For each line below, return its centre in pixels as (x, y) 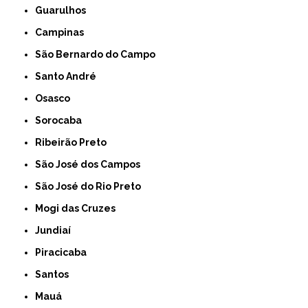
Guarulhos (65, 10)
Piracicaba (64, 252)
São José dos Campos (91, 164)
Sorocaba (62, 120)
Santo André (69, 76)
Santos (55, 274)
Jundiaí (56, 230)
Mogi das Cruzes (80, 208)
